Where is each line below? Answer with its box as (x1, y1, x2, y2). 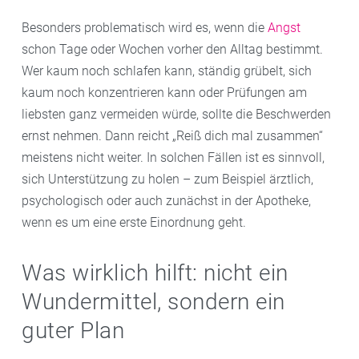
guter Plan (22, 317, 124, 344)
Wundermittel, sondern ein (22, 288, 285, 315)
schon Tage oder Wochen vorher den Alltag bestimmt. (22, 41, 323, 57)
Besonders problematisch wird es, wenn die (22, 19, 268, 35)
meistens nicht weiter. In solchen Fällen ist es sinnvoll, (22, 149, 325, 165)
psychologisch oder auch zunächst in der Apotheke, (22, 192, 311, 208)
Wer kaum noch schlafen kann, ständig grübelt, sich (22, 63, 312, 79)
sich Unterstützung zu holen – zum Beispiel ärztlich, (22, 171, 313, 187)
